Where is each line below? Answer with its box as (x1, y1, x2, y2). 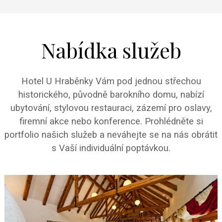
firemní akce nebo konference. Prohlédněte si (19, 116, 203, 127)
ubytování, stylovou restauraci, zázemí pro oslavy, (10, 103, 212, 114)
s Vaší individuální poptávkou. (52, 143, 170, 154)
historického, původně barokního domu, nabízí (18, 89, 204, 101)
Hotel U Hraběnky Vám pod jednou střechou (21, 76, 201, 87)
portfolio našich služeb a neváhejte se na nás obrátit (4, 129, 218, 141)
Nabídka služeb (41, 36, 181, 64)
